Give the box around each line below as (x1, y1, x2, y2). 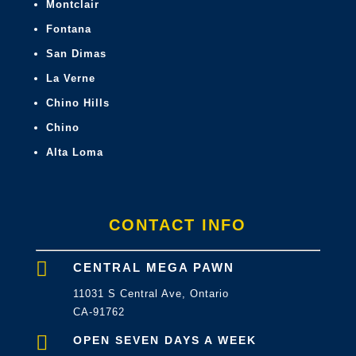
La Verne (45, 72, 95, 84)
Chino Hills (45, 97, 110, 109)
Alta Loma (45, 146, 103, 158)
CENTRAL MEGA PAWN (72, 261, 234, 274)
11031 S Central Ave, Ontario (72, 288, 229, 300)
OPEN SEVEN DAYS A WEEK (72, 334, 257, 346)
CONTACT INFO (109, 216, 247, 234)
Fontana (45, 23, 91, 35)
